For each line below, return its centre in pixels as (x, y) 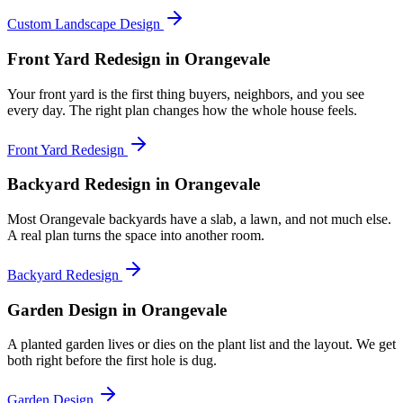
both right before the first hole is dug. (112, 361)
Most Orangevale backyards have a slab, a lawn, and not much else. (199, 219)
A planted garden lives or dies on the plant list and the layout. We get (201, 345)
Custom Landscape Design (84, 24)
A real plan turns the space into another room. (136, 235)
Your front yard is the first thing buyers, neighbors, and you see (186, 94)
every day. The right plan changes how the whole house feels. (182, 110)
